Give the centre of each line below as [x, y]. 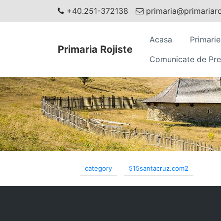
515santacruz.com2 [159, 168]
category [98, 168]
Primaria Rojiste [95, 49]
